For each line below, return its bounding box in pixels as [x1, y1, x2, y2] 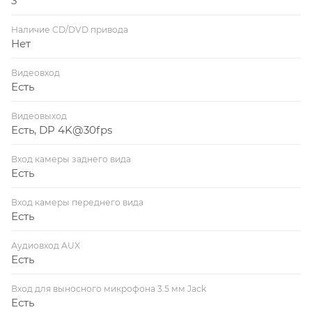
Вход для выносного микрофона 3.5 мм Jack [11, 283, 206, 294]
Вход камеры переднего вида [11, 196, 143, 208]
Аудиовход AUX [11, 240, 80, 251]
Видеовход [11, 67, 60, 78]
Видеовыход [11, 110, 67, 121]
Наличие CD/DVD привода [11, 24, 128, 35]
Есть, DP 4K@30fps [11, 123, 112, 136]
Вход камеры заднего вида [11, 153, 131, 164]
